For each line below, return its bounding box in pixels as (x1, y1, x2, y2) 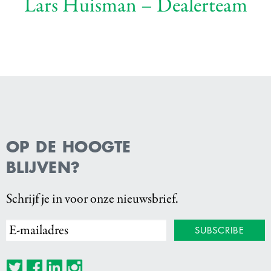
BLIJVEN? (6, 157, 80, 177)
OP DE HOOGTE (6, 136, 131, 157)
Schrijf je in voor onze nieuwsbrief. (6, 191, 178, 206)
